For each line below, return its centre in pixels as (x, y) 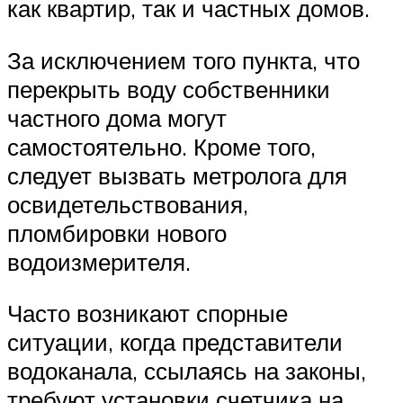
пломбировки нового (117, 233)
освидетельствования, (128, 204)
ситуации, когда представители (175, 342)
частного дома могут (117, 117)
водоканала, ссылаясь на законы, (187, 371)
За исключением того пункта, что (184, 60)
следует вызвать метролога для (177, 175)
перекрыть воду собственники (169, 89)
